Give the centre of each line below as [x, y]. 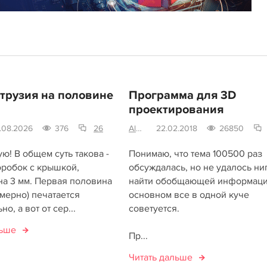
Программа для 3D [182, 95]
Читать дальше [160, 257]
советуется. [154, 209]
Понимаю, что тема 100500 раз [195, 154]
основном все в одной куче [189, 195]
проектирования [176, 110]
